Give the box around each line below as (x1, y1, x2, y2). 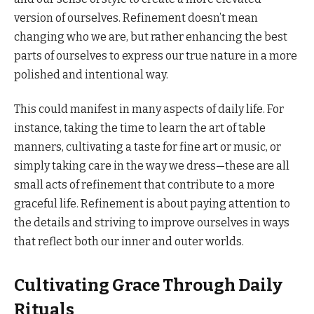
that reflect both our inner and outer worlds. (14, 234, 244, 248)
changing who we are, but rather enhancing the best (14, 29, 287, 43)
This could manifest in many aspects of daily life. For (14, 102, 284, 116)
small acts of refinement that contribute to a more (14, 177, 275, 191)
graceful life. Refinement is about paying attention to (14, 196, 290, 210)
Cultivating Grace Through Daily (14, 275, 282, 296)
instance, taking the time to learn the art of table (14, 121, 266, 135)
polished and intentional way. (14, 67, 168, 81)
